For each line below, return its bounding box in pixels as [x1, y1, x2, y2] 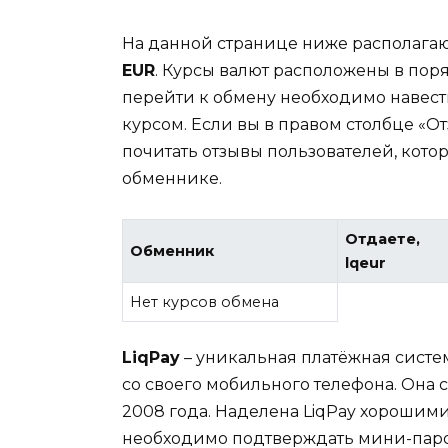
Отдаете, [345, 230, 421, 249]
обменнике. [122, 169, 222, 189]
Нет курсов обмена [130, 293, 280, 312]
